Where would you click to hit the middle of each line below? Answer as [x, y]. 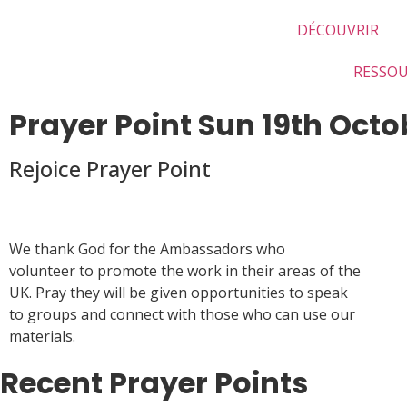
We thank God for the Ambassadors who [147, 249]
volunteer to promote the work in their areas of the [185, 271]
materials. [42, 336]
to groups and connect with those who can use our [182, 314]
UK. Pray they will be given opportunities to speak [179, 293]
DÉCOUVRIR [338, 30]
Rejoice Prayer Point [110, 169]
